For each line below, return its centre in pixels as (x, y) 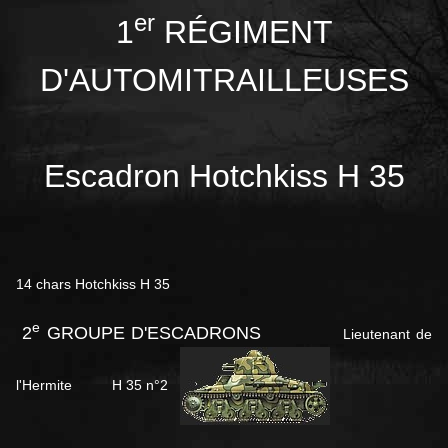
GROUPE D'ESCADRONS (154, 333)
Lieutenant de (350, 334)
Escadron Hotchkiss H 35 (224, 176)
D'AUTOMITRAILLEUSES (224, 80)
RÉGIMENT (243, 32)
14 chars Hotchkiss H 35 (99, 284)
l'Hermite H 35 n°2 (98, 384)
